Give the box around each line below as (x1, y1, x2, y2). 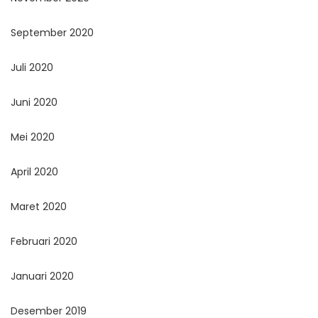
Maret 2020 (11, 199, 67, 214)
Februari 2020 (11, 234, 77, 249)
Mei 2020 (11, 130, 55, 145)
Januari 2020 (11, 269, 74, 284)
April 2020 (11, 165, 58, 180)
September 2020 (11, 26, 94, 40)
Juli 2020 (11, 60, 53, 75)
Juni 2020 (11, 95, 57, 110)
